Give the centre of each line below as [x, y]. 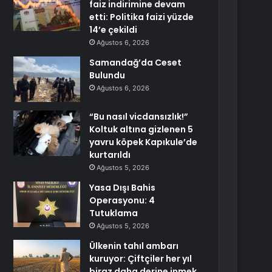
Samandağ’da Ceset [136, 63]
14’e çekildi [114, 30]
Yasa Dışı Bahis [123, 188]
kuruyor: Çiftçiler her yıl [141, 259]
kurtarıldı [110, 155]
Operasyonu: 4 [122, 200]
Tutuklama [114, 213]
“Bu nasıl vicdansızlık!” [139, 117]
